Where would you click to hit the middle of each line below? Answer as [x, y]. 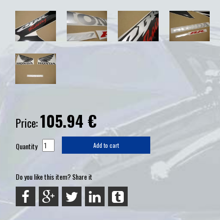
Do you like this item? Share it [54, 177]
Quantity [27, 146]
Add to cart [106, 145]
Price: [28, 123]
